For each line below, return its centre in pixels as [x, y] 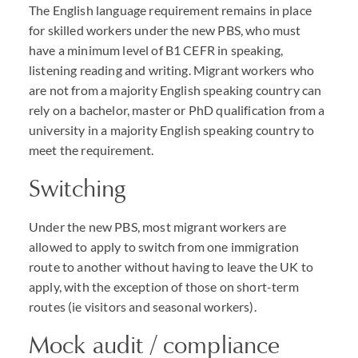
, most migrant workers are [211, 227]
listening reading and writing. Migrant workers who [172, 70]
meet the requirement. [91, 150]
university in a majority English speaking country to [172, 130]
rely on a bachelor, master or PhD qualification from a [177, 110]
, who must [270, 30]
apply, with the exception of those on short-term [164, 286]
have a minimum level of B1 [106, 50]
